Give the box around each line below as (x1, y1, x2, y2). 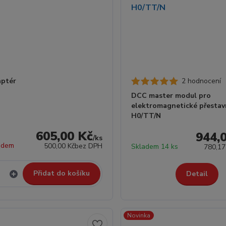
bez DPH (74, 141, 102, 151)
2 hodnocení (181, 76, 221, 86)
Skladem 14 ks (131, 142, 178, 151)
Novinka (127, 211, 150, 219)
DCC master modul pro (131, 91, 211, 100)
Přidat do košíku (33, 168, 90, 178)
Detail (186, 169, 208, 179)
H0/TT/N (131, 111, 161, 121)
